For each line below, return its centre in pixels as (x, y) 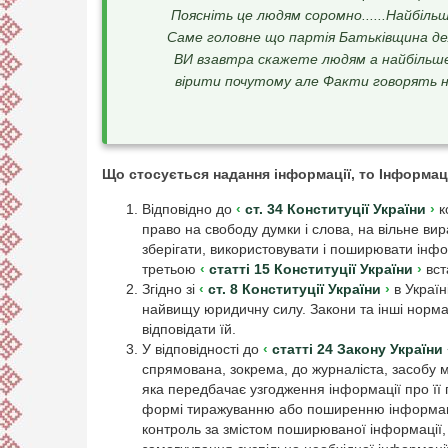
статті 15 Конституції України (311, 269)
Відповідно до (189, 209)
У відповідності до (202, 349)
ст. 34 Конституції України (335, 209)
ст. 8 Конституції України (294, 289)
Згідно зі (170, 289)
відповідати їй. (189, 329)
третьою (171, 269)
